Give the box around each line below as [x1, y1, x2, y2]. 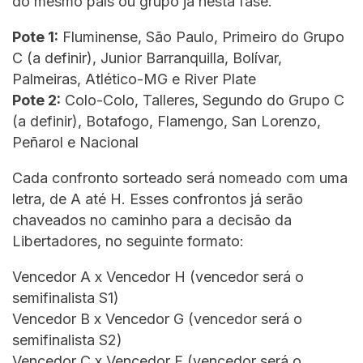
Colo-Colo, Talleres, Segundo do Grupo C [61, 91, 344, 109]
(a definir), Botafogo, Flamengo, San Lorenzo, [12, 112, 321, 130]
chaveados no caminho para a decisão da [12, 211, 292, 228]
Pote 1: [12, 28, 58, 45]
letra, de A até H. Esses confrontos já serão [12, 190, 303, 207]
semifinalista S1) [12, 288, 119, 306]
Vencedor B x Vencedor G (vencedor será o [12, 310, 302, 327]
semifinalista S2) [12, 331, 122, 348]
